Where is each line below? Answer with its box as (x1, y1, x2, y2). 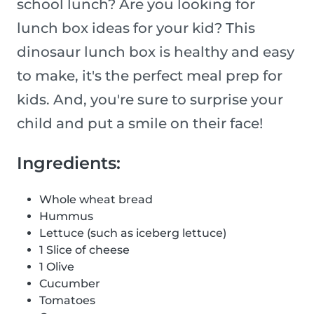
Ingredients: (17, 153, 121, 174)
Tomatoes (39, 294, 95, 308)
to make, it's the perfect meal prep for (17, 67, 282, 85)
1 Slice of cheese (39, 243, 130, 257)
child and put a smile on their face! (17, 115, 263, 132)
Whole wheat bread (39, 193, 153, 207)
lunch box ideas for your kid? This (17, 20, 255, 37)
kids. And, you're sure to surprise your (17, 91, 283, 109)
